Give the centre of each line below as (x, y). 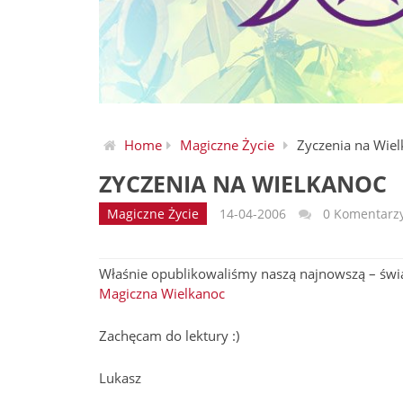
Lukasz (120, 378)
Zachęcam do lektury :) (169, 336)
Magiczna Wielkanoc (162, 293)
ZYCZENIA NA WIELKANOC (243, 184)
